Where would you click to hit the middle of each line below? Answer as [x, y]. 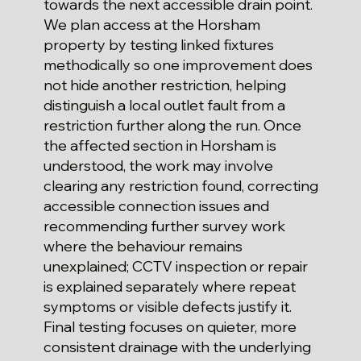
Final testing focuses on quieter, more [170, 327]
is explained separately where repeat [169, 287]
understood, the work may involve [158, 166]
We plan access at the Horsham [151, 25]
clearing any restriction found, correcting [180, 186]
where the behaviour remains [143, 247]
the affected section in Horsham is [160, 146]
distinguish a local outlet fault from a [164, 106]
